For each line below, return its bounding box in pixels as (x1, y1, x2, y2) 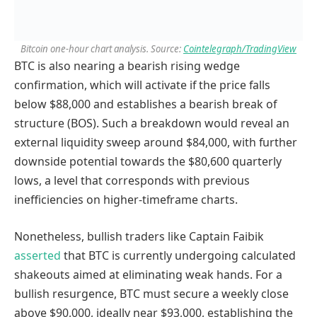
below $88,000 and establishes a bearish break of (14, 96, 277, 113)
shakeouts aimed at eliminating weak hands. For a (14, 266, 282, 282)
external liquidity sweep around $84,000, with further (14, 134, 297, 151)
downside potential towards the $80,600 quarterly (14, 154, 282, 170)
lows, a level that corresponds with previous (14, 173, 250, 189)
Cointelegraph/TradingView (183, 42, 296, 56)
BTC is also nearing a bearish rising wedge (14, 58, 240, 74)
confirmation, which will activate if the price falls (14, 77, 270, 93)
